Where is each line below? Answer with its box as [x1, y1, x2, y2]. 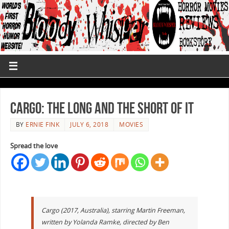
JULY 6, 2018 [70, 120, 109, 129]
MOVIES [119, 120, 144, 129]
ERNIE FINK [26, 120, 60, 129]
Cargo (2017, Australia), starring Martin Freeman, [41, 206, 185, 215]
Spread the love [10, 141, 58, 150]
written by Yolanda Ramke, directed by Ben [41, 218, 169, 227]
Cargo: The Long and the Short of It [10, 99, 194, 117]
